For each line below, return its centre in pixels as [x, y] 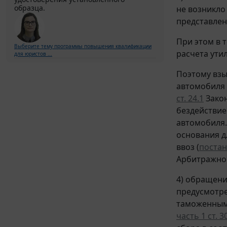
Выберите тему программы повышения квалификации [83, 46]
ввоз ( [188, 147]
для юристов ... [33, 54]
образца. [30, 8]
